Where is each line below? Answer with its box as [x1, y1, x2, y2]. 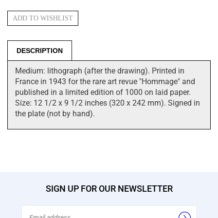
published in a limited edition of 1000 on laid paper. [15, 88, 191, 97]
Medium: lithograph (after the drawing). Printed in [15, 66, 184, 75]
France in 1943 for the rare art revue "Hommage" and [15, 77, 195, 86]
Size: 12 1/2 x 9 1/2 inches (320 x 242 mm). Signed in [15, 98, 200, 108]
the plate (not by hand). [15, 109, 95, 118]
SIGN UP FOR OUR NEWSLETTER [45, 183, 173, 194]
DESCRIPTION [17, 47, 63, 54]
